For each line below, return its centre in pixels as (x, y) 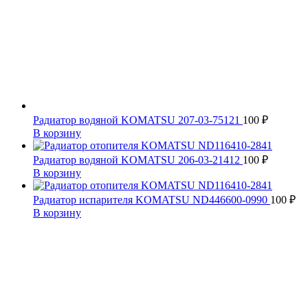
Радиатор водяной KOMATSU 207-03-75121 (138, 120)
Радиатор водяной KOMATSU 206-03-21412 (138, 160)
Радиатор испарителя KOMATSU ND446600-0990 (152, 200)
